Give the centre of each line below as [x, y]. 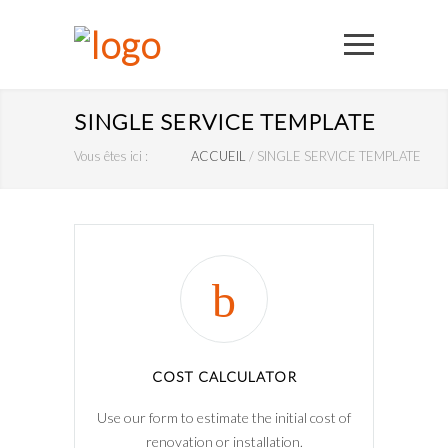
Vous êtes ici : [111, 156]
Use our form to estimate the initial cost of [224, 417]
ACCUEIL [218, 156]
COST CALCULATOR [224, 376]
